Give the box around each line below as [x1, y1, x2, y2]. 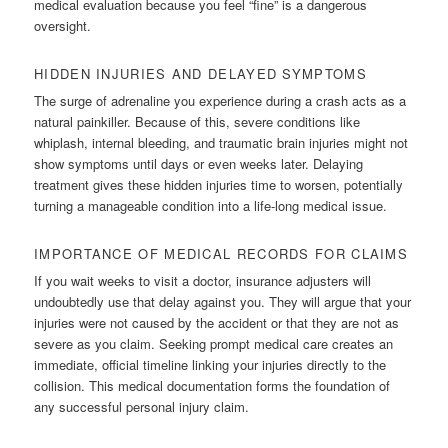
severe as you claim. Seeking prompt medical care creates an [34, 334, 394, 354]
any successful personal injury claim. [34, 397, 250, 417]
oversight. [34, 16, 92, 36]
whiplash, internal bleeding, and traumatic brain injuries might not [34, 133, 409, 153]
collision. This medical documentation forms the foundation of [34, 376, 391, 396]
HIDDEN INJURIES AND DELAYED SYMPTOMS [34, 64, 367, 84]
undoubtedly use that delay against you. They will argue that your [34, 292, 412, 312]
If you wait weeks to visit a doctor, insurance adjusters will [34, 271, 372, 291]
